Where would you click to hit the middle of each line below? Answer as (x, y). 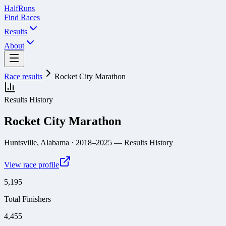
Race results (23, 76)
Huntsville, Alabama (37, 142)
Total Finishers (27, 199)
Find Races (22, 17)
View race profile (32, 164)
